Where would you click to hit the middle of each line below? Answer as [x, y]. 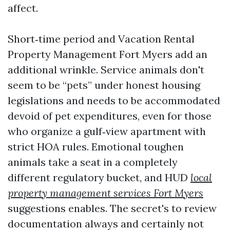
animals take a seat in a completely [93, 162]
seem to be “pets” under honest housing [104, 85]
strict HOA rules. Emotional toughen [96, 147]
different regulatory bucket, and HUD [99, 177]
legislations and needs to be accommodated [114, 100]
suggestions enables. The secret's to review [112, 208]
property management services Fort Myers [106, 193]
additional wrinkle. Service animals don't [106, 70]
